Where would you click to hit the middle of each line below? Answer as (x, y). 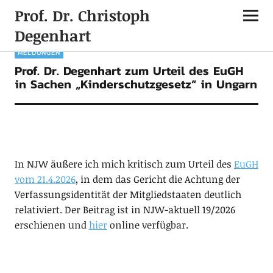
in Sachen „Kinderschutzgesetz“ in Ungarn (136, 84)
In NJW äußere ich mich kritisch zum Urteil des (124, 164)
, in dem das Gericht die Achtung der (158, 179)
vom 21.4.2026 (45, 179)
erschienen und (51, 225)
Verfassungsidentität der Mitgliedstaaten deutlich (128, 194)
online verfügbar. (147, 225)
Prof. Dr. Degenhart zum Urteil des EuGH (129, 71)
